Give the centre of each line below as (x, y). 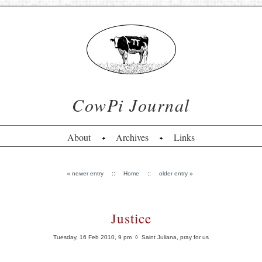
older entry (173, 173)
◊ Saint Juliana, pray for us (170, 237)
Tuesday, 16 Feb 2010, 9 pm (92, 237)
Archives (132, 137)
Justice (131, 218)
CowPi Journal (131, 105)
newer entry (87, 173)
